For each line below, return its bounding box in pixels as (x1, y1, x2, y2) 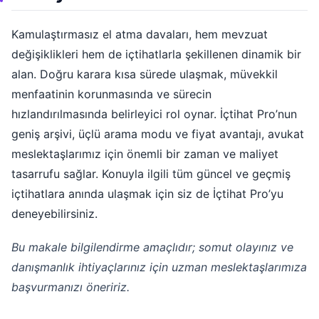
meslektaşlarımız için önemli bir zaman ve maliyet (11, 147, 278, 162)
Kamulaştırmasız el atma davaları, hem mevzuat (11, 27, 268, 42)
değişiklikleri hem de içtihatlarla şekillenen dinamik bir (11, 47, 301, 62)
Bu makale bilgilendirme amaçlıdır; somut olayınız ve (11, 239, 293, 254)
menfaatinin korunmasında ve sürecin (11, 87, 211, 102)
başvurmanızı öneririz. (11, 279, 130, 294)
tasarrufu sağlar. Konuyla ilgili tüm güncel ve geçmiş (11, 167, 291, 182)
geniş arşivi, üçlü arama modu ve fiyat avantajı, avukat (11, 127, 304, 142)
